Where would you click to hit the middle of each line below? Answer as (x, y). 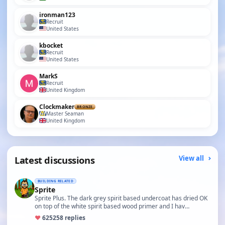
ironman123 (57, 15)
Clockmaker (57, 107)
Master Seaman (65, 114)
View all (192, 158)
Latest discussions (55, 160)
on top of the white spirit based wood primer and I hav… (112, 206)
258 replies (69, 218)
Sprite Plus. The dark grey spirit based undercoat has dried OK (121, 198)
